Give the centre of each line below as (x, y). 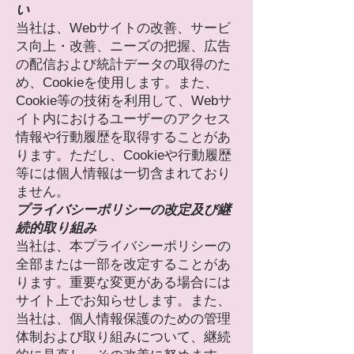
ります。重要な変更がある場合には (123, 282)
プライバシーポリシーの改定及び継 (123, 210)
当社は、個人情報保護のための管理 (123, 319)
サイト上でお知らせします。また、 (123, 301)
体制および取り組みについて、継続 (123, 337)
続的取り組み (56, 228)
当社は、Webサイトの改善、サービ (123, 28)
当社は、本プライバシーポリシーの (123, 246)
